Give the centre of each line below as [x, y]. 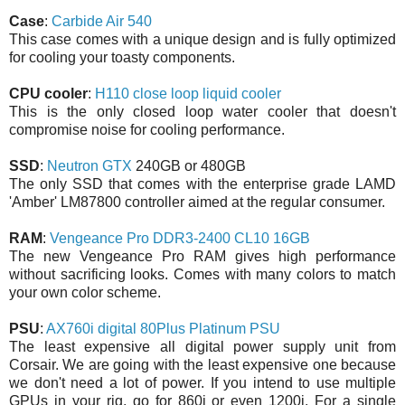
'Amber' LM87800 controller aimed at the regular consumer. [197, 202]
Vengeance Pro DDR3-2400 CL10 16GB [180, 238]
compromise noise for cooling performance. [147, 129]
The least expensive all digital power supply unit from [202, 346]
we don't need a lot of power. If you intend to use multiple [202, 382]
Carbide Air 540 [102, 21]
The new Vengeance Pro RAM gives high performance [202, 256]
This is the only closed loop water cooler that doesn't [202, 111]
